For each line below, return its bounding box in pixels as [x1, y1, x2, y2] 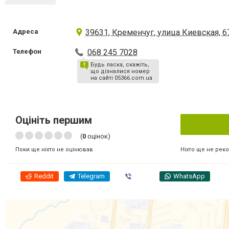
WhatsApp [173, 172, 205, 180]
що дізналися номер [90, 68, 150, 75]
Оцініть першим [15, 114, 92, 126]
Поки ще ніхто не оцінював [15, 146, 93, 153]
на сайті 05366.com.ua [90, 75, 153, 81]
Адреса [13, 28, 38, 35]
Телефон [13, 48, 41, 55]
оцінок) [86, 132, 110, 140]
